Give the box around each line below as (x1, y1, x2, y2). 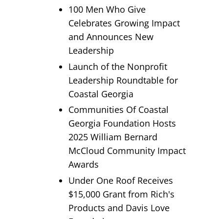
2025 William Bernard (68, 131, 157, 143)
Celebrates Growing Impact (68, 17, 180, 29)
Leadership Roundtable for (68, 74, 178, 86)
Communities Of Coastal (68, 104, 169, 116)
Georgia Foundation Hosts (68, 117, 176, 130)
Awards (68, 158, 99, 171)
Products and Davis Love (68, 201, 170, 214)
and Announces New (68, 31, 153, 43)
